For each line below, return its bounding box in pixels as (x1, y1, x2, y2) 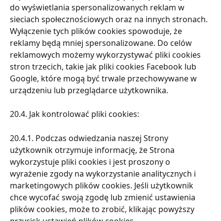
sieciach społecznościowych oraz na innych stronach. (10, 13, 210, 25)
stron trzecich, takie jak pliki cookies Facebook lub (10, 61, 198, 72)
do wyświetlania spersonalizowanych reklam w (10, 1, 186, 13)
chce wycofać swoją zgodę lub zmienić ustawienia (10, 192, 197, 203)
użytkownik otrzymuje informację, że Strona (10, 145, 177, 156)
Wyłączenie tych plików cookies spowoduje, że (10, 25, 184, 37)
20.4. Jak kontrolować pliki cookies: (10, 109, 139, 120)
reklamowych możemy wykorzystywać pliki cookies (10, 49, 203, 60)
